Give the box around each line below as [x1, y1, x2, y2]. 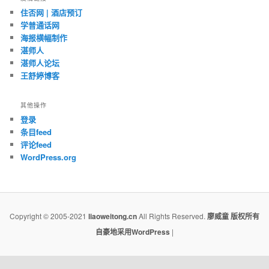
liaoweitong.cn [88, 211, 137, 222]
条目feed [20, 126, 52, 138]
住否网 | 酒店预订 [20, 7, 83, 18]
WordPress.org [20, 151, 77, 163]
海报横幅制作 [20, 32, 68, 43]
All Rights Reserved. [137, 211, 207, 222]
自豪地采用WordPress [95, 226, 172, 238]
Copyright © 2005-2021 [10, 211, 88, 222]
